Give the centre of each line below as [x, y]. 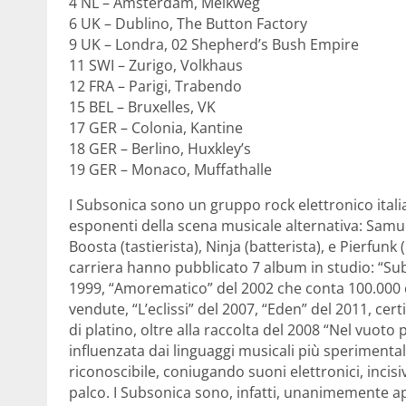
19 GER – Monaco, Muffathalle [170, 169]
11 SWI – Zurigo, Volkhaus [156, 65]
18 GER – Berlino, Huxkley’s [160, 148]
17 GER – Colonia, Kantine [156, 127]
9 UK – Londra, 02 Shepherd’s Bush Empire [214, 44]
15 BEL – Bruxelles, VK [142, 106]
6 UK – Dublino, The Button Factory [188, 23]
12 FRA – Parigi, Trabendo [155, 86]
